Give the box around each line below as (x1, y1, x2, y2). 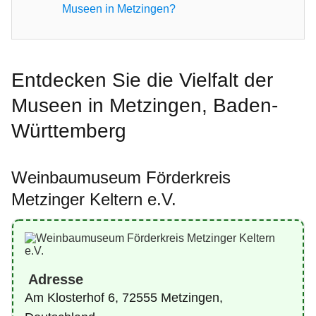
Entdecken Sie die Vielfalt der (11, 69, 273, 91)
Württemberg (11, 120, 126, 142)
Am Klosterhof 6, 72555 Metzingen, (25, 291, 223, 305)
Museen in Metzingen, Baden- (11, 95, 278, 116)
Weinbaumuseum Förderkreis (11, 168, 231, 187)
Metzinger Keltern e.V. (11, 190, 176, 209)
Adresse (25, 272, 83, 287)
